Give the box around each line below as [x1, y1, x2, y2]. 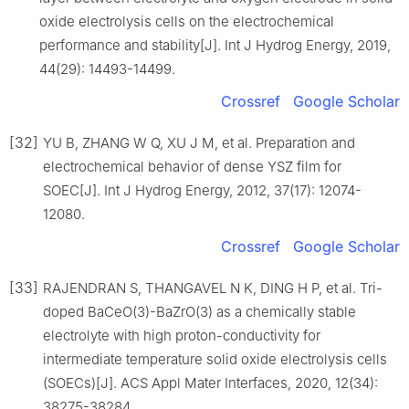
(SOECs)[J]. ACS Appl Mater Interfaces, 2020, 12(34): [43, 374, 378, 393]
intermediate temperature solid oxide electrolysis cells [43, 351, 387, 369]
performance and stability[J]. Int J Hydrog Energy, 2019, [39, 37, 391, 55]
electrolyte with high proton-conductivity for [43, 327, 320, 345]
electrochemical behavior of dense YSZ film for [43, 158, 341, 176]
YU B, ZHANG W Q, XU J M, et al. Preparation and [43, 134, 355, 152]
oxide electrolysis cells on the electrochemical [39, 13, 334, 31]
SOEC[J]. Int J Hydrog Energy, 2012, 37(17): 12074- [43, 182, 362, 200]
